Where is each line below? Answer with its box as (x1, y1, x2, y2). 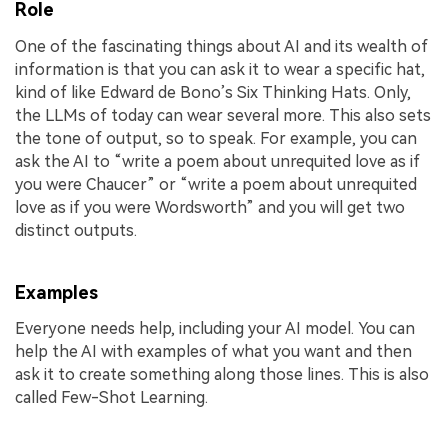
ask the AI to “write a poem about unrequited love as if (15, 152, 420, 172)
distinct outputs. (15, 221, 137, 241)
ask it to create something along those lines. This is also (15, 365, 429, 385)
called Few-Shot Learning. (15, 388, 208, 408)
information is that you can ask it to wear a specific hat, (15, 60, 425, 80)
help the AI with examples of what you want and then (15, 342, 412, 362)
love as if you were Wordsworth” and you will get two (15, 198, 405, 218)
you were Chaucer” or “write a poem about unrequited (15, 175, 417, 195)
